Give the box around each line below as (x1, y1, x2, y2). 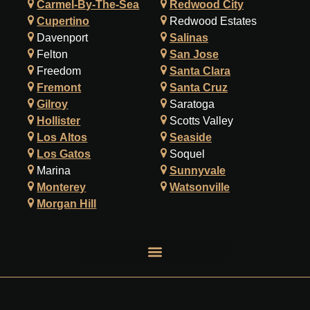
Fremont (37, 82, 82, 93)
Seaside (170, 131, 212, 143)
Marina (34, 165, 71, 176)
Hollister (37, 115, 81, 127)
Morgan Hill (37, 198, 97, 210)
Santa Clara (170, 65, 230, 77)
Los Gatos (37, 148, 91, 160)
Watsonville (170, 181, 230, 193)
